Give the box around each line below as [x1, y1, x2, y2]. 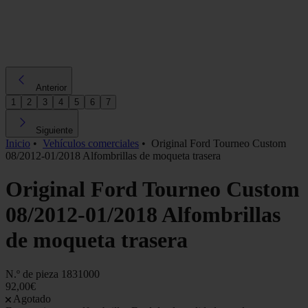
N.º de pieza [5, 267, 61, 280]
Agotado [13, 292, 51, 305]
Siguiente [36, 124, 73, 135]
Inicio [5, 137, 30, 149]
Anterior [36, 82, 67, 93]
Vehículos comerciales [43, 137, 139, 149]
